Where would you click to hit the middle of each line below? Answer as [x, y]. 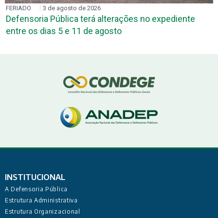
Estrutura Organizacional [43, 211]
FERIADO [18, 8]
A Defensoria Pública [36, 189]
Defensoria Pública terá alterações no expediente [100, 18]
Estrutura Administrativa [41, 200]
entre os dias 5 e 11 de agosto [64, 31]
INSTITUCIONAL [35, 177]
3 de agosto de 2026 [72, 8]
